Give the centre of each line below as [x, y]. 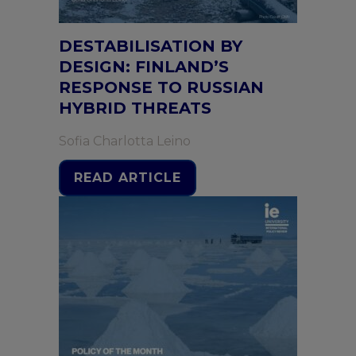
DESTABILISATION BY [151, 46]
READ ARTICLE [128, 178]
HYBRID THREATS [135, 108]
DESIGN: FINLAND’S [144, 67]
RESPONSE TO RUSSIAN [161, 87]
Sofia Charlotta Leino [125, 141]
